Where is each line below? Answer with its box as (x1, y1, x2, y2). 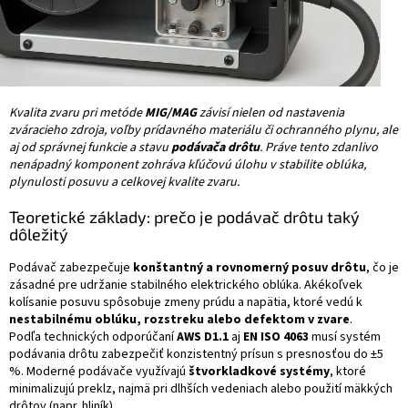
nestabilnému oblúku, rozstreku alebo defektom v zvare (9, 311, 350, 330)
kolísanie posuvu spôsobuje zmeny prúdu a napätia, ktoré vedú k (9, 293, 362, 312)
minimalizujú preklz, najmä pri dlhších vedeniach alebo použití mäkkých (9, 380, 393, 399)
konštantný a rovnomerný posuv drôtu (133, 259, 366, 278)
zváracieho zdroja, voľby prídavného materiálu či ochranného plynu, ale (9, 121, 398, 140)
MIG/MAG (145, 104, 197, 123)
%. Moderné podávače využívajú (9, 362, 189, 382)
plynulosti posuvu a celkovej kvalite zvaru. (9, 173, 240, 192)
